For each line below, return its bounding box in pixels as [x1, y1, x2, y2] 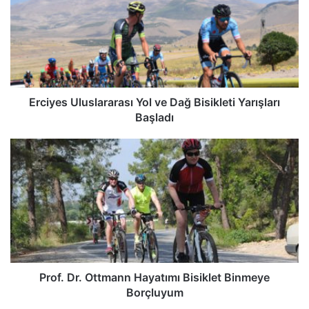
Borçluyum [126, 286, 183, 300]
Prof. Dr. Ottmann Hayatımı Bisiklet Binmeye [39, 270, 270, 285]
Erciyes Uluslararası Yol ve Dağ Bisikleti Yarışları [29, 95, 280, 110]
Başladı [135, 110, 174, 125]
